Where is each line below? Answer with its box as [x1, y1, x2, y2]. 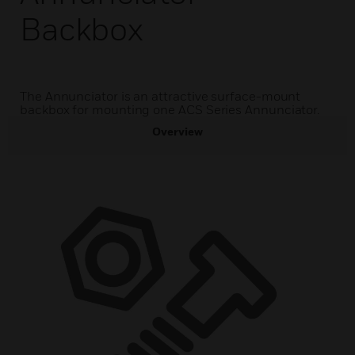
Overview [152, 124, 203, 138]
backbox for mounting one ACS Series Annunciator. [20, 101, 320, 117]
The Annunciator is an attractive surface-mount [20, 88, 301, 104]
